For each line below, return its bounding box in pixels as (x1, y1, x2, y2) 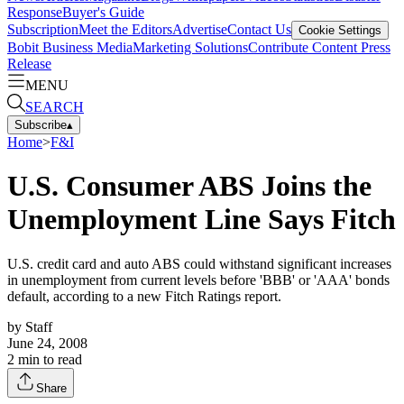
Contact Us (227, 21, 291, 37)
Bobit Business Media (7, 39, 133, 55)
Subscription (7, 21, 78, 37)
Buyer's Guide (62, 4, 144, 20)
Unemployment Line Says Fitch (7, 203, 396, 236)
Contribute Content (248, 39, 357, 55)
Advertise (172, 21, 227, 37)
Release (7, 55, 51, 71)
